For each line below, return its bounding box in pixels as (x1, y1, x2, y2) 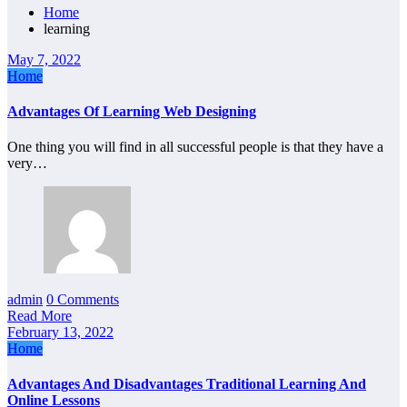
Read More (7, 308, 72, 324)
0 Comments (46, 292, 119, 308)
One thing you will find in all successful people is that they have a (7, 139, 383, 155)
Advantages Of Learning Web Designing (7, 103, 256, 119)
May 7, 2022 (7, 51, 81, 67)
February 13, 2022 (7, 324, 114, 341)
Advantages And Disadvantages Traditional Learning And (7, 376, 366, 392)
